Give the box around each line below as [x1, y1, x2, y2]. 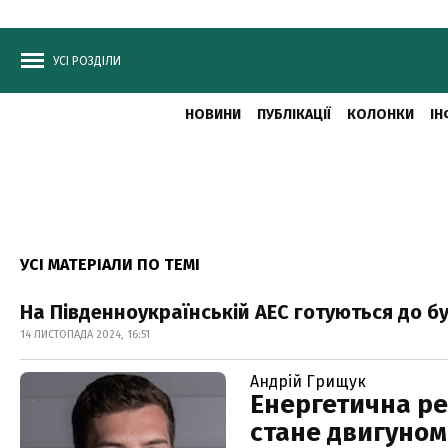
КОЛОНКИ [346, 106, 414, 123]
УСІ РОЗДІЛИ [53, 54, 121, 68]
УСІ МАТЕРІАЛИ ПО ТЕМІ [20, 255, 200, 274]
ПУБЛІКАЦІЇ [256, 106, 331, 123]
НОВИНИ [184, 106, 241, 123]
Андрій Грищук [250, 372, 366, 391]
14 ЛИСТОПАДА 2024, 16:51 [20, 328, 150, 341]
